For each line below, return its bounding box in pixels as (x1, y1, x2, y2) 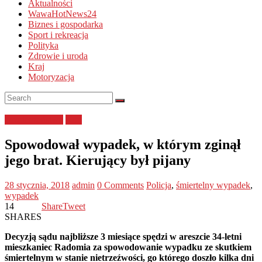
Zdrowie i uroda (28, 50, 88, 61)
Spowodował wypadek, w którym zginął (5, 136, 241, 152)
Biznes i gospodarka (28, 19, 103, 29)
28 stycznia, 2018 (5, 180, 70, 190)
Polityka (28, 40, 58, 50)
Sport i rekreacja (28, 29, 88, 40)
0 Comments (97, 180, 144, 190)
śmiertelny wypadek (176, 180, 250, 190)
